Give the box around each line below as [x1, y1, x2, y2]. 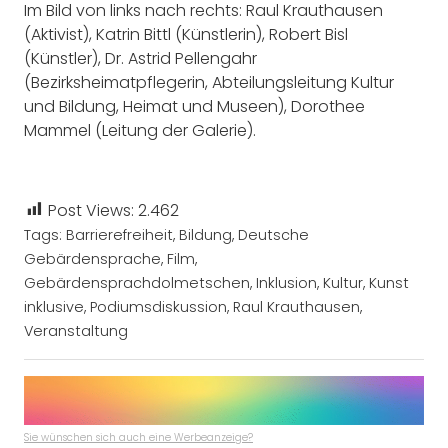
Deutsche [238, 224, 309, 245]
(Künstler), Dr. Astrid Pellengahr [24, 46, 257, 70]
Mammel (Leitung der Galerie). [24, 118, 256, 142]
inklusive [24, 296, 84, 317]
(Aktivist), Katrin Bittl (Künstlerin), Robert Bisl [24, 22, 348, 46]
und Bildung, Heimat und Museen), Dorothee [24, 94, 365, 118]
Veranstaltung [24, 320, 128, 341]
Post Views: [48, 198, 134, 222]
